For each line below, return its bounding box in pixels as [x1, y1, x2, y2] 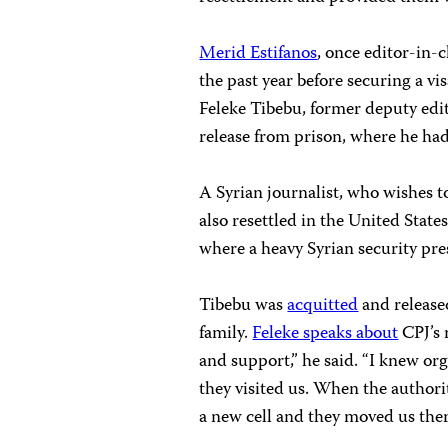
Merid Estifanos [199, 39, 318, 69]
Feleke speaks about [252, 319, 399, 349]
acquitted [287, 291, 359, 321]
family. [199, 319, 253, 349]
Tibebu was [199, 291, 288, 321]
